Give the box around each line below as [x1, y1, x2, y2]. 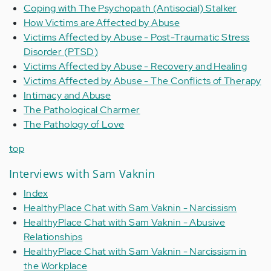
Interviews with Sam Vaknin [9, 166, 155, 181]
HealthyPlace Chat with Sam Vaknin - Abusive [24, 216, 226, 229]
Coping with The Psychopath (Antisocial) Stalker [24, 2, 237, 15]
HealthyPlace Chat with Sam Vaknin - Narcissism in [24, 245, 247, 258]
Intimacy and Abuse [24, 89, 111, 102]
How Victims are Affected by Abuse [24, 16, 180, 29]
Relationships [24, 230, 83, 243]
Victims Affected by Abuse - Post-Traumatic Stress [24, 31, 250, 44]
